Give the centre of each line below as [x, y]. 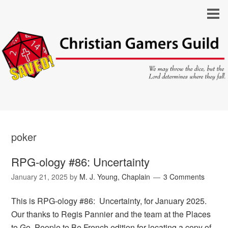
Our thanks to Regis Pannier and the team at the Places [111, 214]
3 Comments [184, 177]
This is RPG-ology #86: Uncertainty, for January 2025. [109, 201]
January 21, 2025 [40, 177]
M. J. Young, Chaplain [115, 177]
